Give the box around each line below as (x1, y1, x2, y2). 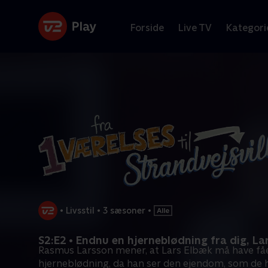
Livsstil (66, 205, 95, 215)
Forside (130, 22, 164, 33)
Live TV (178, 22, 212, 33)
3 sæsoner (103, 205, 145, 215)
